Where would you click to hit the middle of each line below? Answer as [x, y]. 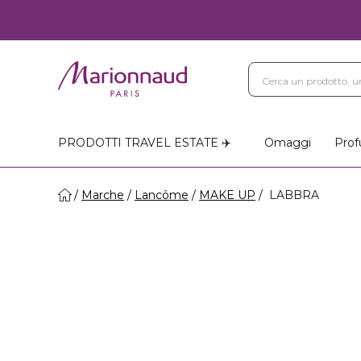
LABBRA [293, 195]
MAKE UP [227, 195]
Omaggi [287, 143]
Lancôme [162, 195]
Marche [103, 195]
